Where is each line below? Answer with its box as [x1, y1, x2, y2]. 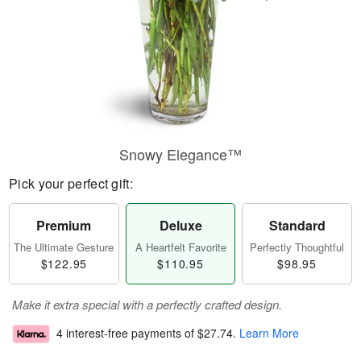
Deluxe [159, 216, 202, 234]
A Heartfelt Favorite [135, 239, 226, 255]
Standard [268, 216, 326, 234]
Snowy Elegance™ [119, 143, 242, 164]
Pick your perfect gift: [9, 174, 133, 193]
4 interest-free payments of [56, 325, 197, 342]
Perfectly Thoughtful [250, 239, 345, 255]
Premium [36, 216, 92, 234]
